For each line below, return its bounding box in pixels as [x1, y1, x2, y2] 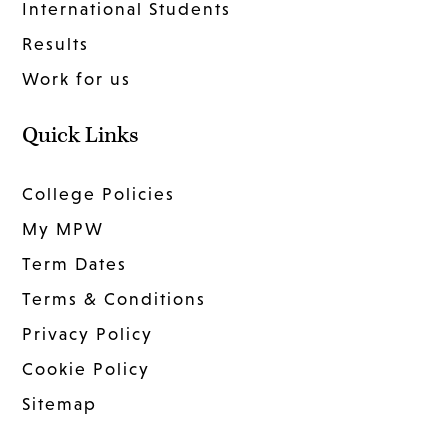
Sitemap [22, 394, 98, 415]
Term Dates [22, 254, 128, 275]
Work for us [22, 69, 132, 90]
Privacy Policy [22, 324, 154, 345]
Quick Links [22, 121, 140, 151]
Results [22, 34, 90, 55]
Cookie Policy [22, 359, 151, 380]
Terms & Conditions [22, 289, 207, 310]
